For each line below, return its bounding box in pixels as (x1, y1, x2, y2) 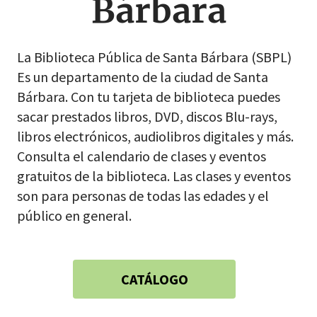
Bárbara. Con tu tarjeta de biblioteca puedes (17, 87, 280, 105)
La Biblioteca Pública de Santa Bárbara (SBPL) (17, 47, 292, 66)
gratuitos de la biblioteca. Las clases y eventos (17, 166, 291, 185)
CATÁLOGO (120, 270, 188, 288)
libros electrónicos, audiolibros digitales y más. (17, 127, 294, 145)
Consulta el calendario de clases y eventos (17, 146, 266, 165)
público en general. (17, 206, 132, 224)
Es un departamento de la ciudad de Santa (17, 67, 268, 86)
